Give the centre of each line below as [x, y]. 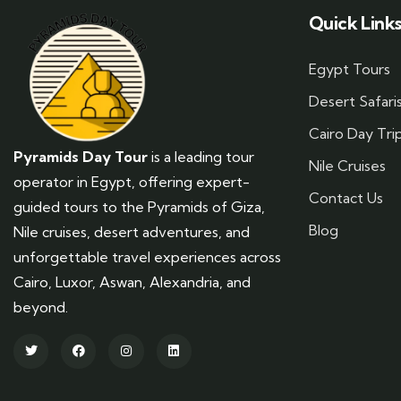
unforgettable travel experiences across [147, 256]
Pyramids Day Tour [81, 156]
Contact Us [346, 197]
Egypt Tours [350, 68]
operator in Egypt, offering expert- [132, 181]
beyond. [41, 307]
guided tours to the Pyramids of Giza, [139, 206]
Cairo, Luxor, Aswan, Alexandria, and [132, 282]
